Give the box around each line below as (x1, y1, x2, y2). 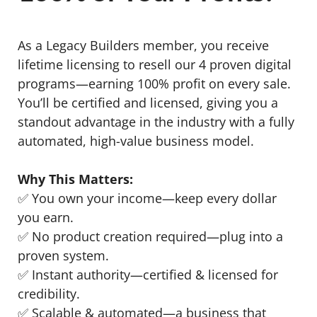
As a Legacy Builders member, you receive (18, 36, 269, 54)
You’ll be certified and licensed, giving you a (18, 93, 278, 111)
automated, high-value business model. (18, 132, 254, 149)
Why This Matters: (18, 170, 133, 188)
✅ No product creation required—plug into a (18, 227, 283, 245)
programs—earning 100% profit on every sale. (18, 74, 291, 92)
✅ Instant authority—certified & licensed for (18, 265, 278, 283)
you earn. (18, 208, 74, 226)
